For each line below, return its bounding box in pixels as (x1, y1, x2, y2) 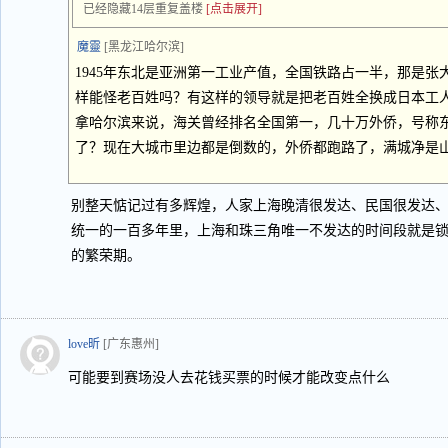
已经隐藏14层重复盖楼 (83, 2, 203, 16)
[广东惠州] (103, 337, 159, 351)
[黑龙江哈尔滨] (104, 40, 184, 54)
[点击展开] (206, 2, 262, 16)
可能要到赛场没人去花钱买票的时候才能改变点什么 (68, 370, 390, 385)
